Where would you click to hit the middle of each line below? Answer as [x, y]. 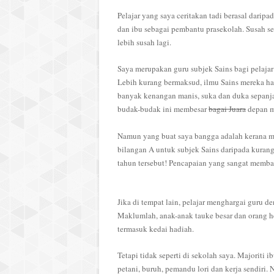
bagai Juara [227, 109]
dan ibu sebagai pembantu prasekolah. [182, 29]
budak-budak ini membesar [163, 109]
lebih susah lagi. [144, 42]
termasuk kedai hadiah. [157, 229]
